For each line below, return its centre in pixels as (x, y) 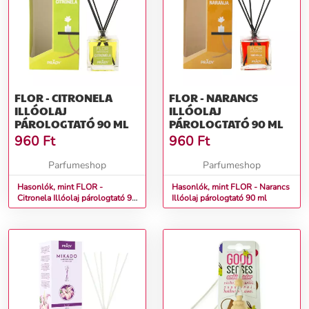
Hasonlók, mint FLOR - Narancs (231, 187)
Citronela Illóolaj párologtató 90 (35, 198)
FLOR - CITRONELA (63, 98)
